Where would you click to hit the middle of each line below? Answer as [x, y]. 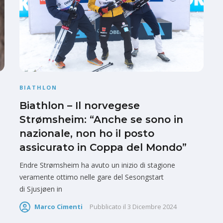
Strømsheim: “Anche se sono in [101, 120]
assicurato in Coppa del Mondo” [103, 148]
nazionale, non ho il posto [87, 134]
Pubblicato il [108, 207]
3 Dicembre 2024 [152, 207]
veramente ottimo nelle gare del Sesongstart [92, 177]
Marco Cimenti [58, 207]
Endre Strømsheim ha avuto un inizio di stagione [97, 165]
